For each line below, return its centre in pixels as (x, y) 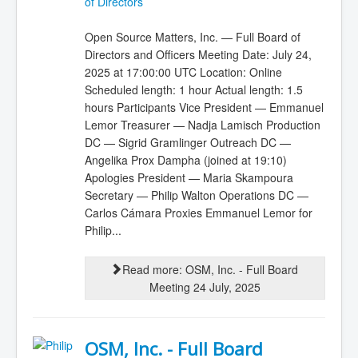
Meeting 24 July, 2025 (205, 287)
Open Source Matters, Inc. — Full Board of (192, 37)
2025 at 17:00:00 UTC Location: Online (183, 72)
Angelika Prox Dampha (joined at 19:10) (185, 160)
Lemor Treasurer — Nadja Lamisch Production (202, 125)
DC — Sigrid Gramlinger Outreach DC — (187, 142)
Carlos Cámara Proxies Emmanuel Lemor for (198, 213)
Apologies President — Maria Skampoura (189, 177)
